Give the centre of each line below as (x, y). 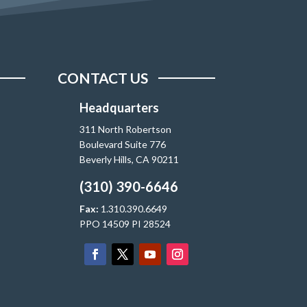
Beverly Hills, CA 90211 (130, 159)
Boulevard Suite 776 (123, 144)
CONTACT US (102, 77)
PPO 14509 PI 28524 (125, 224)
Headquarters (120, 108)
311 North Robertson (126, 129)
